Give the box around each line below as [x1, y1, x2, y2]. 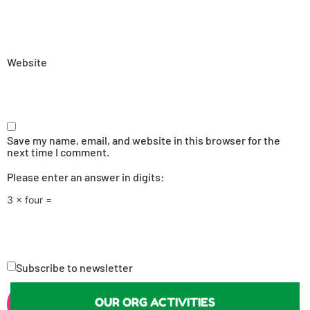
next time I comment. [7, 145, 109, 159]
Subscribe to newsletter [16, 261, 133, 275]
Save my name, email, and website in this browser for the [7, 134, 280, 147]
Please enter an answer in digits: [7, 170, 165, 183]
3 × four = [7, 194, 52, 206]
